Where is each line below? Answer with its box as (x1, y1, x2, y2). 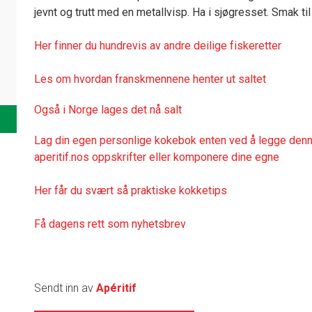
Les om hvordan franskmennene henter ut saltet (34, 72, 266, 86)
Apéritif (96, 281, 136, 295)
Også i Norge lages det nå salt (34, 102, 185, 116)
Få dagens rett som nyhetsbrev (34, 217, 186, 231)
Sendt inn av (34, 281, 96, 295)
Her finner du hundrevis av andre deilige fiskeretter (34, 38, 281, 52)
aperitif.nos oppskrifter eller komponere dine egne (34, 150, 279, 164)
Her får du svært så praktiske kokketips (34, 183, 227, 197)
